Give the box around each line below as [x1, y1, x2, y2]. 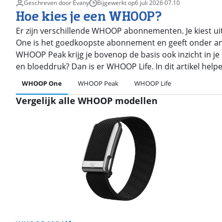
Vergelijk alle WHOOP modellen [16, 95, 158, 107]
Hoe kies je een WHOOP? [16, 7, 162, 24]
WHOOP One [22, 79, 62, 88]
